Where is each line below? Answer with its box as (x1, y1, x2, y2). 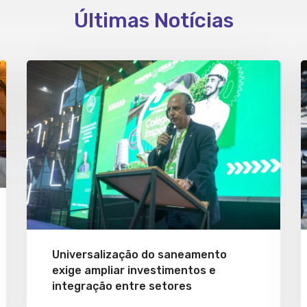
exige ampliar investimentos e (52, 263, 216, 277)
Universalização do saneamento (52, 247, 227, 261)
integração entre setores (52, 279, 192, 293)
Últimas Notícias (73, 8, 234, 34)
